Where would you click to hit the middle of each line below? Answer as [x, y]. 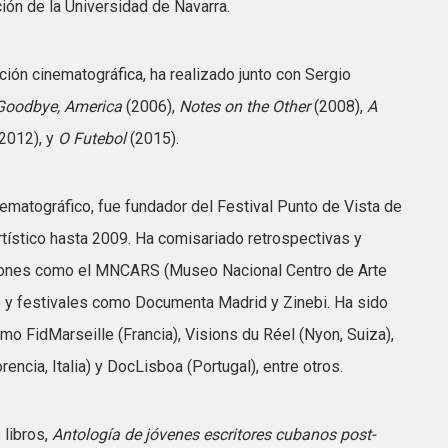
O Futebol [92, 138]
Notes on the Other [244, 106]
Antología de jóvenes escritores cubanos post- [213, 434]
